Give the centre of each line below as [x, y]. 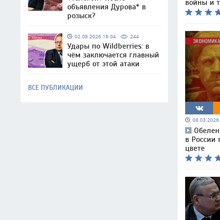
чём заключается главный [113, 55]
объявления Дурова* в [107, 7]
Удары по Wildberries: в [108, 46]
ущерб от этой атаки [103, 64]
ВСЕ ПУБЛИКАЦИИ [55, 88]
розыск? [81, 16]
